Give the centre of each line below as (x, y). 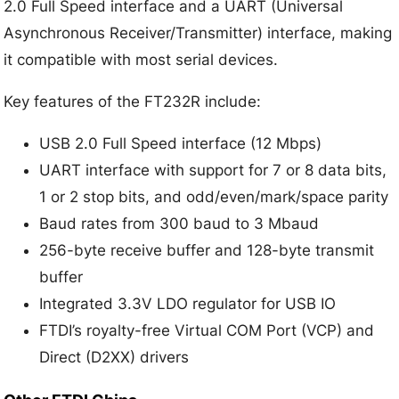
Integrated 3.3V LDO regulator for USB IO (188, 304)
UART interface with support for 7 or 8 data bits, (213, 171)
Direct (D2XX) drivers (114, 358)
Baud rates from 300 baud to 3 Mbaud (179, 224)
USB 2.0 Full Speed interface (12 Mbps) (181, 144)
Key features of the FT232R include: (133, 102)
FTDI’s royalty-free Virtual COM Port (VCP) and (207, 331)
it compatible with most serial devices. (141, 60)
